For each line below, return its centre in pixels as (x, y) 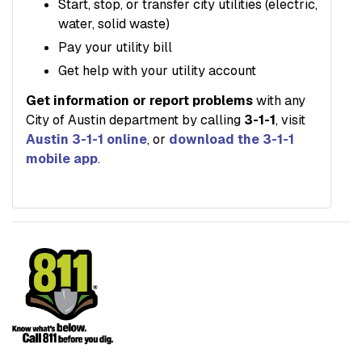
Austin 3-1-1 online (86, 139)
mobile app (62, 158)
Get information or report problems (139, 100)
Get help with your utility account (157, 70)
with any (279, 100)
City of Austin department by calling (135, 120)
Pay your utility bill (115, 47)
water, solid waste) (114, 23)
